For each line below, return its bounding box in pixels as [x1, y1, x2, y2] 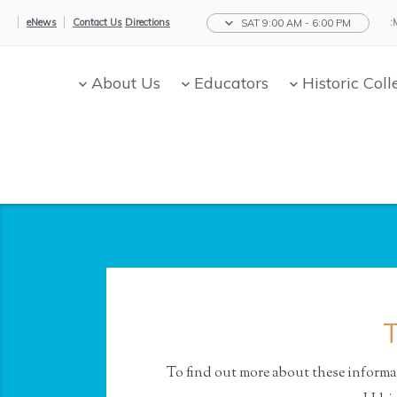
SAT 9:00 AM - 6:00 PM [241, 17, 351, 30]
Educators [193, 73, 269, 93]
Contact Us [73, 16, 122, 28]
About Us [90, 73, 160, 93]
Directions [125, 16, 170, 28]
